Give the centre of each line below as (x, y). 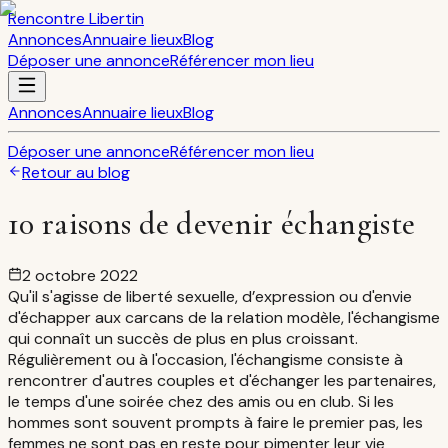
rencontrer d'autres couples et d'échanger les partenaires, (222, 380)
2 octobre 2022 (80, 275)
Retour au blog (76, 172)
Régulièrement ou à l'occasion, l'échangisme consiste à (205, 359)
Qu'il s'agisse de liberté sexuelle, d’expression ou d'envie (210, 296)
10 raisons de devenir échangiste (212, 224)
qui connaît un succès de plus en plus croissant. (183, 338)
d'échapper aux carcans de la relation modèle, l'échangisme (224, 317)
